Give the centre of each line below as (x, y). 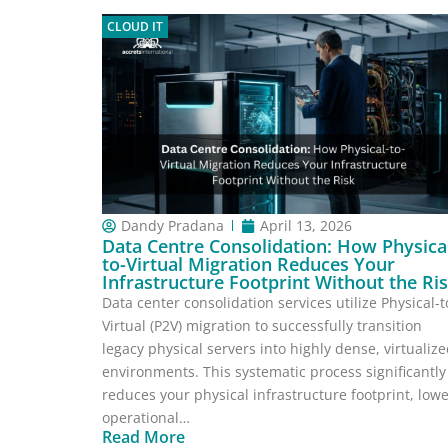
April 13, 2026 (306, 225)
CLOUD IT (135, 26)
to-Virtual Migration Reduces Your (248, 264)
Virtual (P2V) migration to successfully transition (262, 325)
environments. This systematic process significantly (274, 371)
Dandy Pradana (172, 225)
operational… (146, 417)
